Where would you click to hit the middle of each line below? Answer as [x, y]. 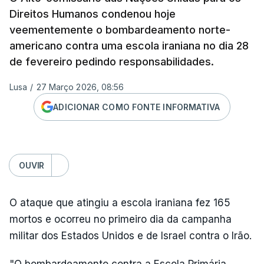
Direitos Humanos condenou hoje [93, 14]
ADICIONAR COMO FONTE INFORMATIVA [137, 107]
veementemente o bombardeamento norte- [120, 30]
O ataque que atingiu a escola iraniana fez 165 [120, 203]
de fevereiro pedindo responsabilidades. [116, 62]
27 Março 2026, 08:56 [80, 87]
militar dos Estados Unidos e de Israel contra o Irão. [131, 236]
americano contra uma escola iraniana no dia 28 [129, 46]
